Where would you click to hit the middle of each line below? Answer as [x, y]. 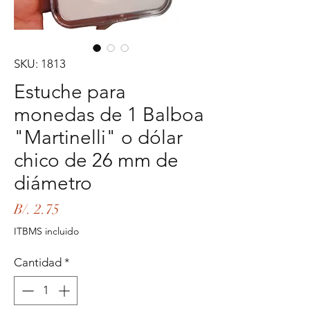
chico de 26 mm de [96, 160]
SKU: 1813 [40, 64]
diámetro [53, 183]
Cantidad [38, 262]
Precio [77, 209]
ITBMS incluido [46, 231]
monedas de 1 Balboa [109, 115]
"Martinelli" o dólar [98, 137]
